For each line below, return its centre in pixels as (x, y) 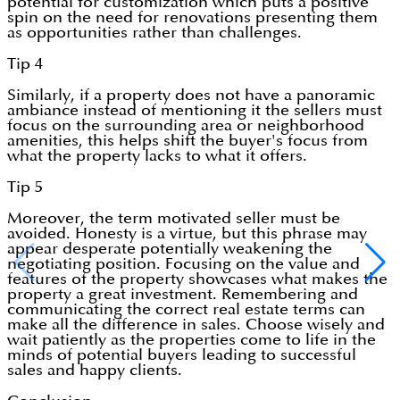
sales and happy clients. (95, 371)
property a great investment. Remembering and (183, 295)
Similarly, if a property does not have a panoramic (191, 96)
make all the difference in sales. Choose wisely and (196, 325)
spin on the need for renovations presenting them (192, 18)
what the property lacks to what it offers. (157, 156)
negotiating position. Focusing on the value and (183, 264)
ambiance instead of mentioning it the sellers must (195, 111)
